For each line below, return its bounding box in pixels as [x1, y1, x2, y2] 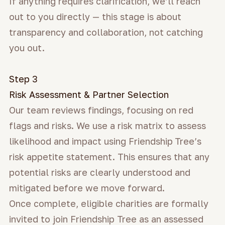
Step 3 [9, 73, 38, 84]
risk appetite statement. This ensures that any [9, 151, 209, 162]
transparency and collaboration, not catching [9, 26, 203, 38]
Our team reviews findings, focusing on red [9, 104, 193, 116]
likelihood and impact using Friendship [9, 135, 173, 147]
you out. [9, 42, 45, 53]
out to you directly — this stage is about [9, 11, 181, 22]
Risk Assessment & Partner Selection [9, 88, 169, 100]
